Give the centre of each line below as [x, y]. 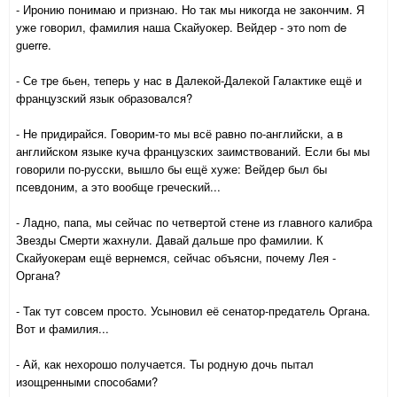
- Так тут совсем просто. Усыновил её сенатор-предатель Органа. [193, 311]
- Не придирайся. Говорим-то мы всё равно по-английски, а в [179, 134]
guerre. [34, 45]
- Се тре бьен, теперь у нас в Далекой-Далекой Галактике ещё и [189, 81]
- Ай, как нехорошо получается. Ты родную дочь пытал [165, 364]
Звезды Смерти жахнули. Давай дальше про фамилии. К [170, 240]
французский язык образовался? [104, 98]
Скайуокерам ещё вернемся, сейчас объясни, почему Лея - [176, 258]
